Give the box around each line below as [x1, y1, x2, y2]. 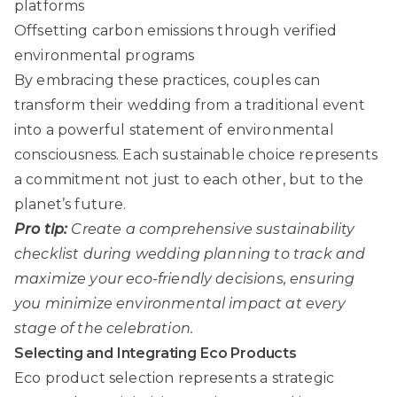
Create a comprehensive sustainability [71, 221, 355, 238]
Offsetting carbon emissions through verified [14, 22, 338, 40]
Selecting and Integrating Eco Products [14, 345, 297, 362]
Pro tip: [14, 221, 68, 238]
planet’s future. [14, 196, 127, 214]
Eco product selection [14, 370, 175, 387]
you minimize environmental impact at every [14, 295, 346, 313]
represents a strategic [174, 370, 335, 387]
